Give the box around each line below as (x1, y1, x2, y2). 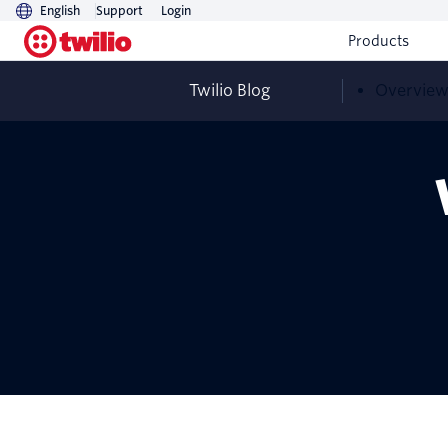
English (40, 3, 80, 18)
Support (96, 3, 143, 18)
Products (348, 33, 409, 49)
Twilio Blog (189, 81, 270, 100)
